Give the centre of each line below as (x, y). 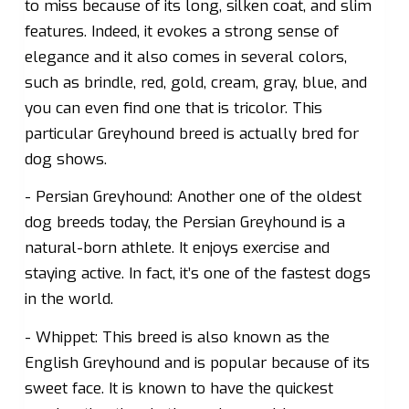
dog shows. (65, 159)
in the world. (68, 299)
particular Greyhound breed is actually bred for (191, 133)
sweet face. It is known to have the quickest (178, 388)
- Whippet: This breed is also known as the (177, 337)
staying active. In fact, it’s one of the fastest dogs (197, 274)
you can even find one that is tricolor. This (173, 108)
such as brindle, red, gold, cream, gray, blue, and (195, 82)
